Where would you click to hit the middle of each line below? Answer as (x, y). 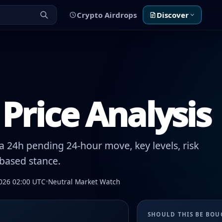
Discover (172, 15)
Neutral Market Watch (84, 182)
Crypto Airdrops (107, 15)
